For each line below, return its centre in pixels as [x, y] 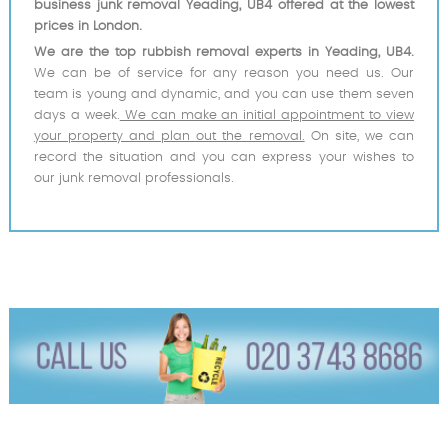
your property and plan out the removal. [169, 136]
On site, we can [359, 136]
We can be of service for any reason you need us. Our [224, 73]
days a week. [76, 115]
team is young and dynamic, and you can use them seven [224, 94]
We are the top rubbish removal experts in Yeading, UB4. [224, 52]
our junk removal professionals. [133, 178]
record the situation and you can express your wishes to [224, 157]
